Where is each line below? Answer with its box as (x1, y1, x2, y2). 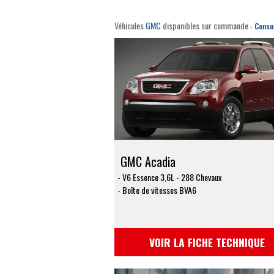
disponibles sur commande (161, 19, 250, 32)
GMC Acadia (120, 152, 176, 171)
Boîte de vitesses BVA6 (122, 183, 196, 196)
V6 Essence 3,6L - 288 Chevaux (122, 170, 221, 183)
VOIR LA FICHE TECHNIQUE (149, 234, 265, 250)
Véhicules (114, 19, 146, 32)
